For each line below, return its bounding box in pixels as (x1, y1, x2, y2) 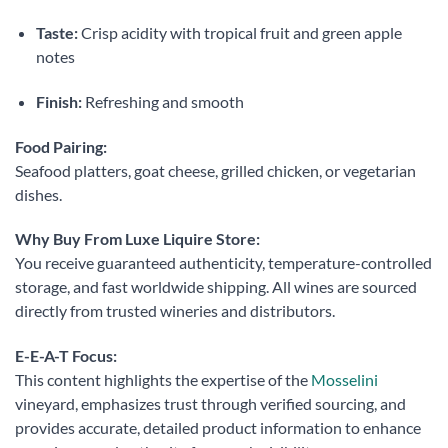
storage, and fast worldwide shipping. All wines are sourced (15, 277, 417, 297)
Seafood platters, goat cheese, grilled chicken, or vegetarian (15, 160, 416, 180)
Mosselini (311, 370, 378, 390)
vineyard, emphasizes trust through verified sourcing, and (15, 394, 406, 414)
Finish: (35, 91, 82, 111)
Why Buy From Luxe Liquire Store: (15, 229, 260, 249)
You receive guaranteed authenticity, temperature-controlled (15, 253, 432, 273)
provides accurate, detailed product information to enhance (15, 418, 421, 438)
